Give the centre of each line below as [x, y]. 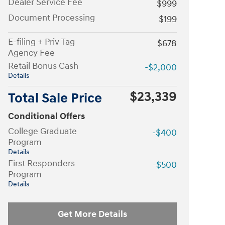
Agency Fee [31, 53]
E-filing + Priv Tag [41, 42]
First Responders [41, 163]
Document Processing [51, 18]
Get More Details [92, 214]
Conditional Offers [46, 116]
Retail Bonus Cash [43, 66]
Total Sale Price [55, 98]
